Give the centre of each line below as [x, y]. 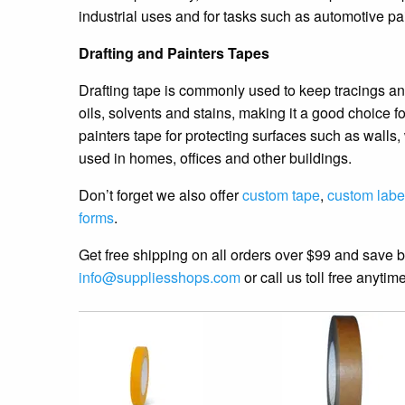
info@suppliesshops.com [160, 277]
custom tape [281, 194]
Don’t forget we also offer [160, 194]
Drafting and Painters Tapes [174, 52]
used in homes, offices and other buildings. [215, 157]
